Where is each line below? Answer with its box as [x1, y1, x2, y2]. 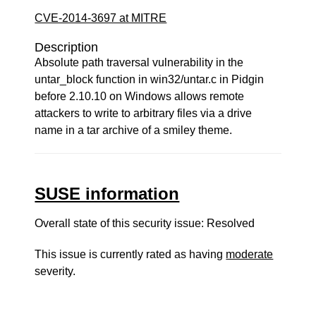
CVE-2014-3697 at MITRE [35, 12, 167, 24]
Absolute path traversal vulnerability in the [35, 56, 244, 68]
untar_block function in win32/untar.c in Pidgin [35, 73, 265, 85]
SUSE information [35, 184, 180, 203]
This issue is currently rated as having [35, 248, 226, 260]
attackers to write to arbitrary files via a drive [35, 107, 253, 119]
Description [35, 40, 99, 54]
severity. [35, 265, 76, 277]
